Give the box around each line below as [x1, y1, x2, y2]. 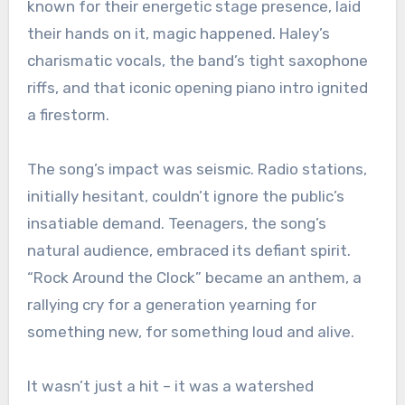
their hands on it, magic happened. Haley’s [26, 24, 330, 42]
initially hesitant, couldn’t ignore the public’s [26, 187, 344, 205]
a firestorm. [26, 106, 109, 124]
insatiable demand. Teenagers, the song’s [26, 214, 326, 232]
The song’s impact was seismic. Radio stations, [26, 160, 367, 178]
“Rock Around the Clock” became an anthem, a [26, 268, 362, 287]
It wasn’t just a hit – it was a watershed [26, 377, 314, 395]
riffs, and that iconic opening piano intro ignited [26, 79, 368, 97]
